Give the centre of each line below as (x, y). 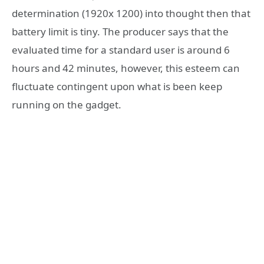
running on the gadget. (67, 105)
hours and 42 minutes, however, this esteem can (126, 68)
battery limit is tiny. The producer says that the (120, 32)
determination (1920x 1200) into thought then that (131, 14)
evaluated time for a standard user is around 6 (121, 50)
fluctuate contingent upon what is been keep (117, 87)
